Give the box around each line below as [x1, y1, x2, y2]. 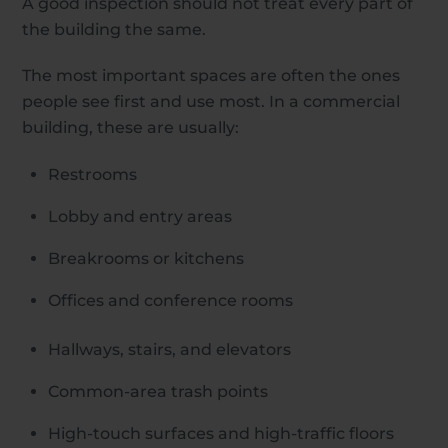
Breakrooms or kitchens [48, 249, 244, 269]
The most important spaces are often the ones [22, 66, 401, 86]
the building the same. [22, 19, 207, 39]
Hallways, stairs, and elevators [48, 339, 291, 359]
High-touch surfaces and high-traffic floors [48, 423, 394, 443]
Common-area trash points [48, 381, 268, 401]
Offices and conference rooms [48, 291, 293, 311]
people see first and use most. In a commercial [22, 92, 401, 112]
